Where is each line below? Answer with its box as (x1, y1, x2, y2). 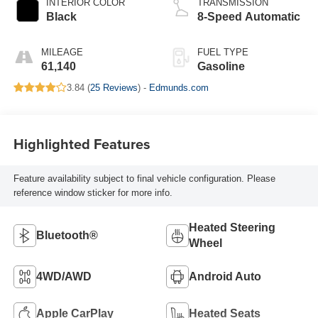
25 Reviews (89, 82, 138, 93)
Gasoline (197, 60, 245, 72)
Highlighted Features (13, 133, 150, 155)
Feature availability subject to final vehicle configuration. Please (13, 172, 275, 184)
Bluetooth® (35, 229, 98, 241)
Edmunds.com (148, 82, 209, 93)
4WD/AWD (35, 270, 92, 283)
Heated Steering (189, 221, 275, 234)
